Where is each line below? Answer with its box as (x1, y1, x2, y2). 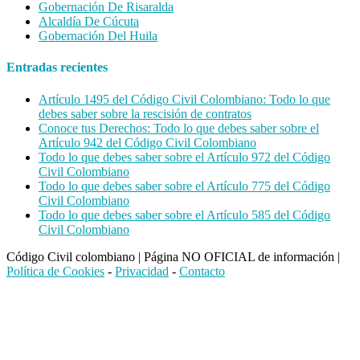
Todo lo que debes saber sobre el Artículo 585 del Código (39, 207, 330, 222)
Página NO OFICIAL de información (144, 249, 337, 264)
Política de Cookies (6, 264, 104, 278)
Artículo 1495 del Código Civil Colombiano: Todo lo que (39, 92, 330, 106)
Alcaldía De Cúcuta (39, 14, 139, 29)
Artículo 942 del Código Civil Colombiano (39, 135, 256, 149)
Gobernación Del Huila (39, 29, 157, 43)
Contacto (179, 264, 225, 278)
